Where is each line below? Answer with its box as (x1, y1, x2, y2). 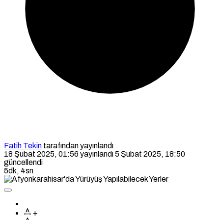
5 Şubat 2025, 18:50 (115, 149, 185, 158)
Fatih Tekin (4, 141, 42, 150)
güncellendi (4, 158, 43, 166)
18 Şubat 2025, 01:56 (4, 149, 79, 158)
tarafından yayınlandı (42, 141, 113, 150)
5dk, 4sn (4, 166, 33, 175)
